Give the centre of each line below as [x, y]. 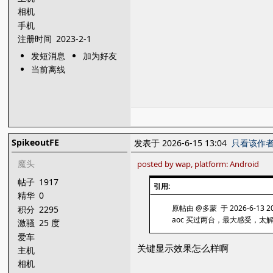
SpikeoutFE [36, 142]
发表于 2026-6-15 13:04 [183, 143]
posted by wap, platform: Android [198, 164]
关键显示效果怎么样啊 [183, 248]
